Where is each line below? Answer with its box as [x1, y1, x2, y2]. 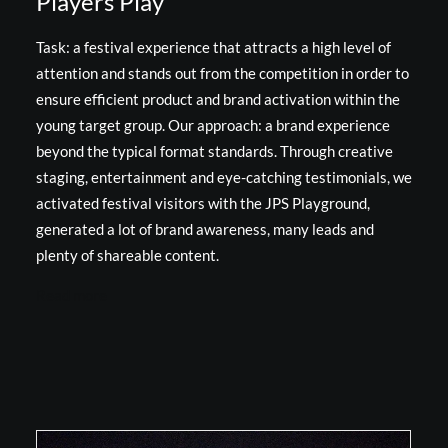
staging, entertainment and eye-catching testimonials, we [36, 168, 412, 186]
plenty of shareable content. [36, 246, 219, 264]
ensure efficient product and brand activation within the [36, 90, 400, 108]
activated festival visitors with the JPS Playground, [36, 194, 370, 212]
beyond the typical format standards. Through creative [36, 142, 393, 160]
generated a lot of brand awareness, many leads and [36, 220, 374, 238]
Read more [36, 286, 107, 304]
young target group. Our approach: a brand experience [36, 116, 390, 134]
